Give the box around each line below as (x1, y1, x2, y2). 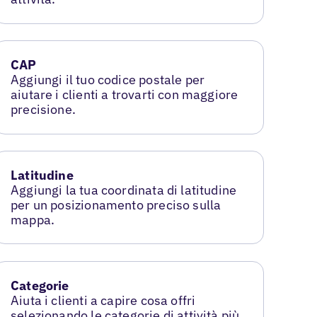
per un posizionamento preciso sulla (11, 197, 221, 214)
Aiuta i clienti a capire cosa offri (11, 292, 196, 309)
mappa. (11, 212, 55, 229)
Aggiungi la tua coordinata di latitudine (11, 182, 237, 199)
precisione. (11, 101, 76, 118)
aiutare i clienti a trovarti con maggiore (11, 86, 238, 103)
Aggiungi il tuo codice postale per (11, 71, 205, 88)
